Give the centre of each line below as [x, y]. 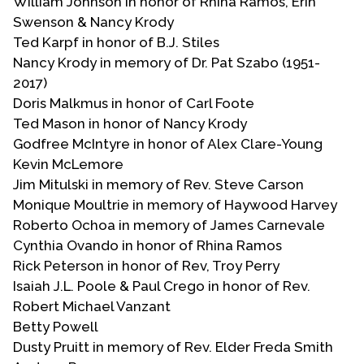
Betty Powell [56, 326]
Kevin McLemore [68, 164]
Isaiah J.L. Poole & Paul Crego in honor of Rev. [162, 286]
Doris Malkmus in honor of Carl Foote [134, 103]
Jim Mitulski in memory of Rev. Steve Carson [158, 184]
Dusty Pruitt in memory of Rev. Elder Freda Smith [173, 347]
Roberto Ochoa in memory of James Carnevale [169, 225]
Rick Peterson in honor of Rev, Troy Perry [146, 265]
